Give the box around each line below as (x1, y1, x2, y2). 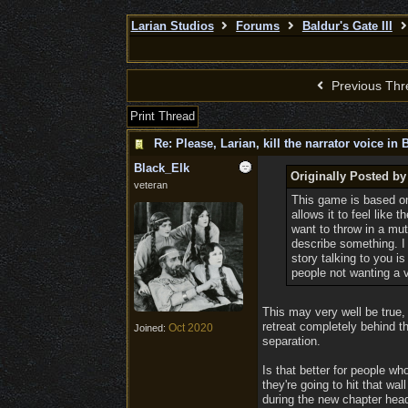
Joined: (133, 322, 168, 333)
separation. (261, 334, 321, 348)
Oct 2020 (168, 321, 213, 334)
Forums (236, 19, 280, 33)
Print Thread (129, 109, 195, 123)
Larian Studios (130, 19, 214, 33)
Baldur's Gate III (301, 19, 393, 33)
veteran (133, 179, 168, 190)
